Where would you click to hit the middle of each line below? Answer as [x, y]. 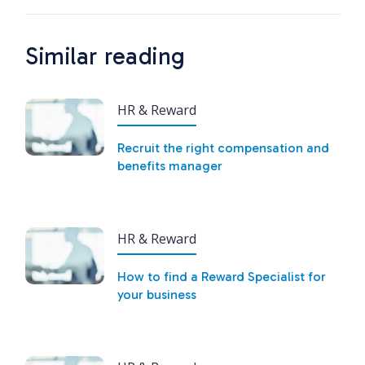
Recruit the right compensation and [223, 147]
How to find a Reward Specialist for [221, 276]
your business [156, 294]
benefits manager [169, 165]
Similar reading [106, 56]
